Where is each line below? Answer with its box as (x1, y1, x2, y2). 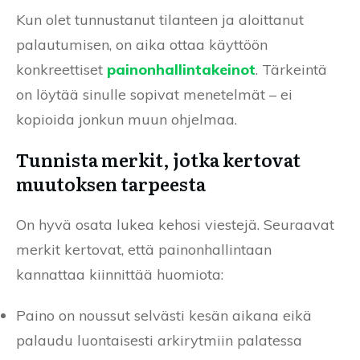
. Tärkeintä (256, 60, 327, 80)
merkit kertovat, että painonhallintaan (16, 240, 272, 260)
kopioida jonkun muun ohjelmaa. (16, 110, 237, 129)
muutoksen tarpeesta (16, 170, 206, 198)
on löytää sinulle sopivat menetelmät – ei (16, 85, 292, 104)
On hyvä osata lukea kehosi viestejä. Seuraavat (16, 215, 334, 235)
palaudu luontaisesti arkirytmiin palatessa (16, 331, 302, 350)
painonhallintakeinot (107, 60, 256, 80)
